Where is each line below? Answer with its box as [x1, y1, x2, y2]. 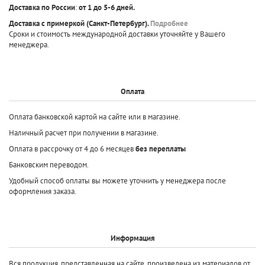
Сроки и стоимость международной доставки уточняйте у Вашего [9, 28, 225, 39]
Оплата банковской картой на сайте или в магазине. [9, 111, 182, 122]
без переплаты [135, 143, 186, 154]
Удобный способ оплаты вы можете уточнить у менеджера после [9, 175, 226, 186]
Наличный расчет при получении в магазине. [9, 127, 159, 138]
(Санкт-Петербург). [85, 18, 150, 28]
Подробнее [150, 18, 188, 28]
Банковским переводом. [9, 159, 89, 170]
